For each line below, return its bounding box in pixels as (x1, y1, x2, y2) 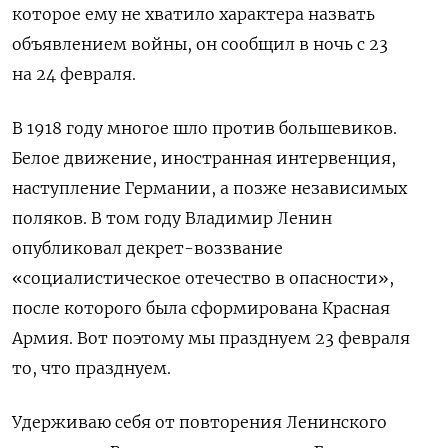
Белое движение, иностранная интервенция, (12, 147, 396, 168)
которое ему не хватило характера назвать (12, 3, 375, 24)
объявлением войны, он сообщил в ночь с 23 (12, 33, 388, 54)
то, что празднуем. (12, 357, 171, 378)
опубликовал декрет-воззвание (12, 237, 283, 258)
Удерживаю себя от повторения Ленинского (12, 411, 387, 432)
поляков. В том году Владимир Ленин (12, 207, 332, 228)
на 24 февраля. (12, 63, 136, 84)
